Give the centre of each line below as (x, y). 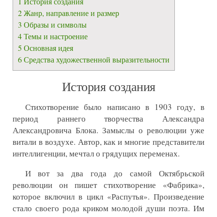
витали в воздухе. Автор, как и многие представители (108, 142)
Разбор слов (32, 50)
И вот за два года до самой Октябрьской (115, 173)
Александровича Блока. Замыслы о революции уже (108, 130)
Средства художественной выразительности (96, 60)
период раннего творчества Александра (108, 119)
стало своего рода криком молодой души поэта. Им (108, 208)
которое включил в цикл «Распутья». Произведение (108, 197)
